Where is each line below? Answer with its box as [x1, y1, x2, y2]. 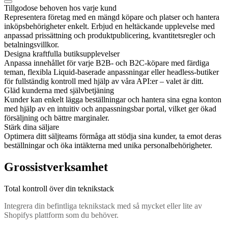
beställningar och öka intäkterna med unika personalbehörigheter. [4, 141, 212, 150]
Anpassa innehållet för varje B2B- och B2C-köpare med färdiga [4, 59, 209, 68]
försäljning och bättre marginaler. [4, 113, 109, 123]
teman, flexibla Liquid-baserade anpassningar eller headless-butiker [4, 68, 219, 77]
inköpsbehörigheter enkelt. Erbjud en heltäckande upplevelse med [4, 22, 215, 31]
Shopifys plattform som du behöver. [4, 211, 119, 220]
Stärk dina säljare [4, 123, 59, 132]
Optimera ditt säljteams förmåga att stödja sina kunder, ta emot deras [4, 132, 221, 141]
